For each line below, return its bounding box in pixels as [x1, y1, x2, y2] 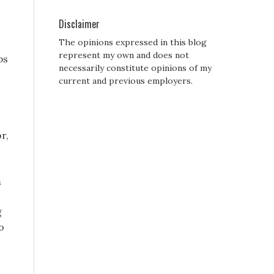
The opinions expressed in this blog [59, 37, 207, 48]
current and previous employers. [59, 75, 193, 87]
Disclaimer [59, 17, 100, 32]
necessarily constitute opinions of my [59, 62, 212, 74]
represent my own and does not [59, 50, 189, 61]
